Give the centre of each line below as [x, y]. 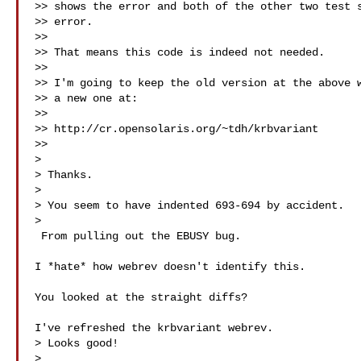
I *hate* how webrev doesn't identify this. [170, 267]
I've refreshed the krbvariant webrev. [154, 328]
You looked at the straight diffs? [141, 297]
